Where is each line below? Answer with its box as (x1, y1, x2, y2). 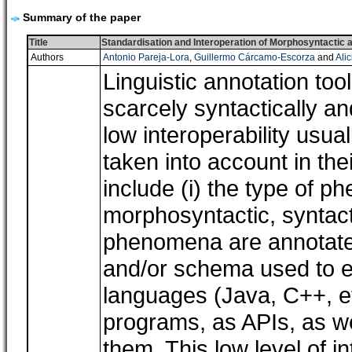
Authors (30, 52, 64, 63)
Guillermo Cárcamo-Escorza (193, 52, 315, 63)
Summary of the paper (20, 11, 141, 24)
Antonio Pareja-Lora (102, 52, 189, 63)
